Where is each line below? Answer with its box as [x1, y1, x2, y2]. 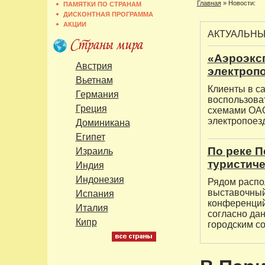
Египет [75, 132, 105, 142]
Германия [75, 89, 119, 99]
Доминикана [75, 118, 130, 128]
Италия [75, 203, 108, 213]
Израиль [75, 146, 113, 156]
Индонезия [75, 174, 124, 185]
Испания [75, 189, 114, 199]
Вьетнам [75, 75, 113, 85]
